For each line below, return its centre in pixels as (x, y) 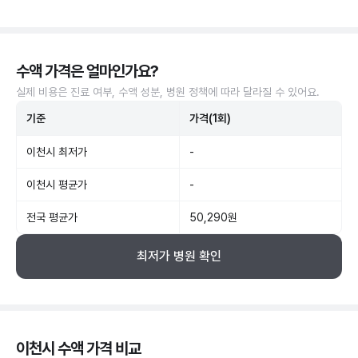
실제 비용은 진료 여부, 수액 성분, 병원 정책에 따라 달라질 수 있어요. (168, 92)
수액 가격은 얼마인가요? (87, 71)
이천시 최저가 (57, 152)
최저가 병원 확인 (179, 256)
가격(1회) (210, 118)
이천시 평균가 (57, 185)
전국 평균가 (52, 217)
